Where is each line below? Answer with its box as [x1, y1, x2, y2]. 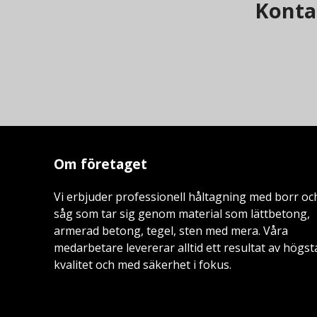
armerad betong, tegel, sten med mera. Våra [54, 222, 289, 238]
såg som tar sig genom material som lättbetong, [54, 205, 311, 221]
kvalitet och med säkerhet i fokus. [54, 256, 232, 272]
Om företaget [54, 154, 148, 173]
